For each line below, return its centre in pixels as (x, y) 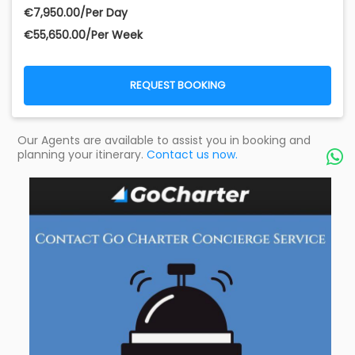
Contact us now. (192, 155)
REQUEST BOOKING (177, 86)
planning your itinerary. (82, 155)
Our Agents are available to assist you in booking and (164, 141)
